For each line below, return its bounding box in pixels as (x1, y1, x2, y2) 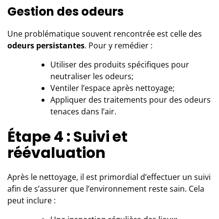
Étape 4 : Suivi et (7, 126, 128, 147)
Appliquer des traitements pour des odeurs (50, 94, 211, 105)
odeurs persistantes (7, 40, 85, 51)
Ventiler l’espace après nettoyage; (50, 82, 175, 93)
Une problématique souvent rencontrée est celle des (7, 28, 202, 39)
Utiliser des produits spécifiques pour (50, 59, 189, 70)
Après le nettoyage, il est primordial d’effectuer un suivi (7, 171, 211, 182)
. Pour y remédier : (85, 40, 153, 51)
